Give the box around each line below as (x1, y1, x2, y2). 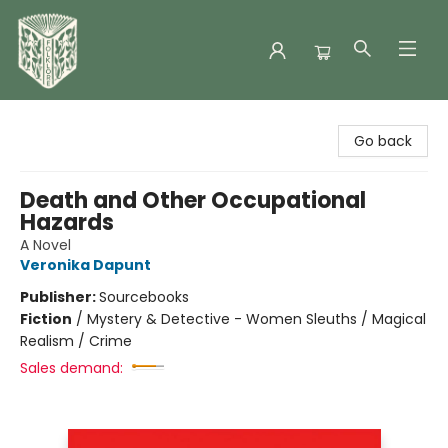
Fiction (20, 309, 72, 329)
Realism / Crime (20, 331, 132, 351)
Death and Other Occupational (20, 185, 366, 216)
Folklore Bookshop (15, 109, 138, 129)
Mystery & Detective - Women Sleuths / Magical (87, 309, 426, 329)
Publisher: (20, 287, 99, 307)
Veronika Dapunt (20, 255, 151, 275)
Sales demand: (20, 358, 123, 378)
